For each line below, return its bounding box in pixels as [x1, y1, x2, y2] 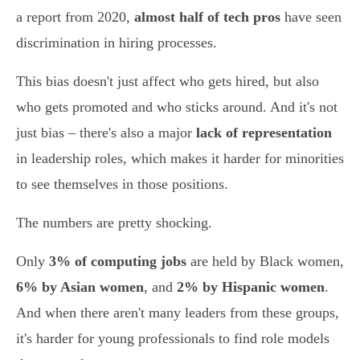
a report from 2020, [16, 9, 134, 26]
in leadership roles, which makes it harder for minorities [16, 150, 344, 167]
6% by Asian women [16, 279, 144, 296]
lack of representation [196, 125, 332, 141]
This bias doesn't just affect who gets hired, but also [16, 73, 319, 90]
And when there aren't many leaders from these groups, [16, 305, 339, 321]
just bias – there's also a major [16, 125, 196, 141]
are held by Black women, [186, 253, 344, 270]
